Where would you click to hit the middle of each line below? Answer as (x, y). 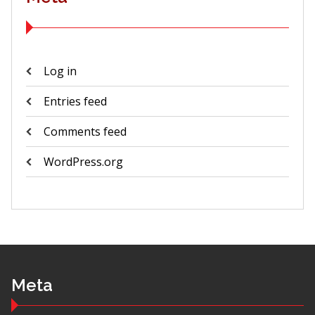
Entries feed (75, 101)
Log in (60, 71)
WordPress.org (83, 162)
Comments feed (85, 131)
